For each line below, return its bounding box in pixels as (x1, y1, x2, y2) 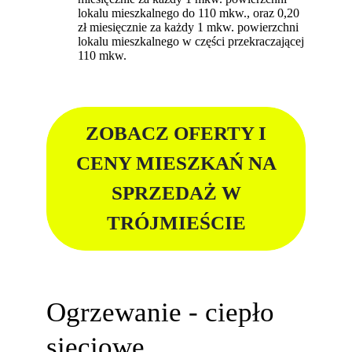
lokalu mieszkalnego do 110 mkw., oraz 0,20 (78, 5, 300, 20)
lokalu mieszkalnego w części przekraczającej (78, 34, 305, 48)
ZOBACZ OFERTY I (86, 123, 266, 145)
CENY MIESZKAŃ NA (75, 152, 277, 174)
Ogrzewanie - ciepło (46, 296, 275, 327)
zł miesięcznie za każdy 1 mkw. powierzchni (78, 20, 299, 34)
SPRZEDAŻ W (111, 182, 241, 204)
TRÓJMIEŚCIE (106, 212, 246, 234)
